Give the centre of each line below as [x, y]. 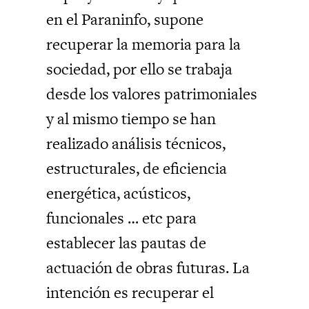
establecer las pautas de [127, 242]
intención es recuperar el [130, 292]
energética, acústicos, [119, 193]
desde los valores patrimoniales [152, 93]
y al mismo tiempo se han [131, 118]
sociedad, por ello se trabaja [140, 69]
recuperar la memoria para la [144, 44]
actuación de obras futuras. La [148, 267]
